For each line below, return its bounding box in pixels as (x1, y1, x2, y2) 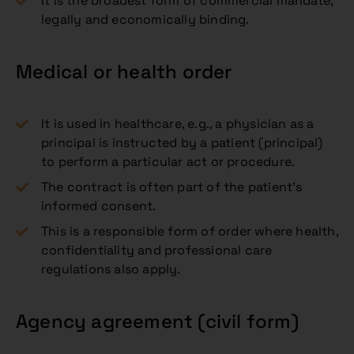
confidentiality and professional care (41, 242, 273, 258)
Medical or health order (16, 59, 232, 84)
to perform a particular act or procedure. (41, 153, 296, 170)
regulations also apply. (41, 261, 181, 277)
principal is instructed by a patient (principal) (41, 134, 323, 151)
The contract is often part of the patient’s (41, 179, 303, 195)
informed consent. (41, 198, 156, 214)
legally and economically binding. (41, 11, 250, 28)
